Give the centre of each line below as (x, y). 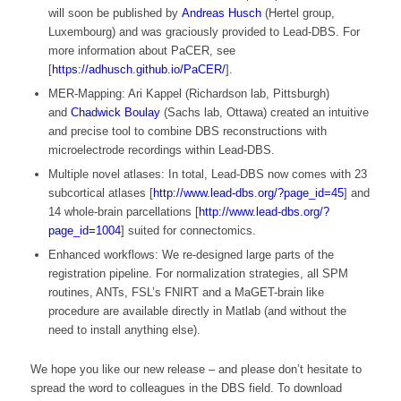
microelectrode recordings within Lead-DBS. (161, 150)
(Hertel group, (298, 13)
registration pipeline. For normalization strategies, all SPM (198, 274)
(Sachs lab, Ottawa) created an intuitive (264, 113)
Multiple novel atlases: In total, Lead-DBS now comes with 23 (207, 175)
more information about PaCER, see (141, 51)
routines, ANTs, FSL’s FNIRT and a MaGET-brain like (186, 293)
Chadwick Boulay (115, 113)
